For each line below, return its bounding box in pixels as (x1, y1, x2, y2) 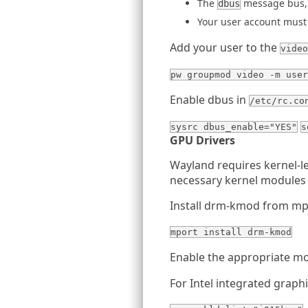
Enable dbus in (170, 92, 249, 107)
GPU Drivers (170, 133, 235, 148)
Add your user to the (170, 40, 280, 55)
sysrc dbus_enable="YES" (170, 122, 297, 132)
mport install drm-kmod (170, 227, 291, 237)
